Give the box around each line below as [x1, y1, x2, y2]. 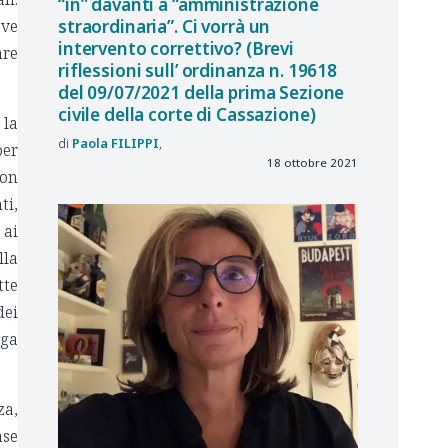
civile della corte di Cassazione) [58, 103, 316, 127]
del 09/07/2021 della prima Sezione [58, 81, 345, 105]
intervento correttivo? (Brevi [58, 37, 294, 61]
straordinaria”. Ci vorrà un [58, 15, 271, 39]
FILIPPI [111, 133, 159, 152]
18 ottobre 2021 [267, 154, 358, 170]
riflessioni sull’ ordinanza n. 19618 [58, 59, 338, 83]
